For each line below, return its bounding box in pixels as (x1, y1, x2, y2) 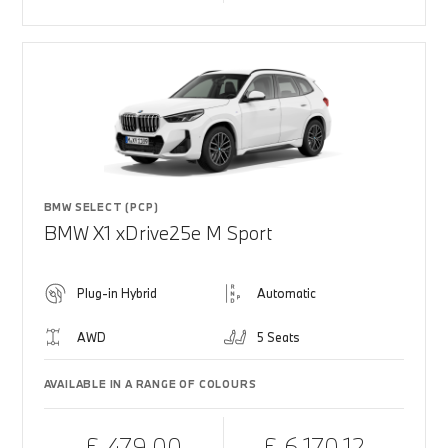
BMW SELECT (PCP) (43, 200, 159, 214)
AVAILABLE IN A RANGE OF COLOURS (43, 377, 257, 391)
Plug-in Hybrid (76, 285, 157, 301)
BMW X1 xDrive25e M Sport (43, 221, 272, 245)
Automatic (257, 285, 316, 301)
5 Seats (257, 329, 300, 345)
